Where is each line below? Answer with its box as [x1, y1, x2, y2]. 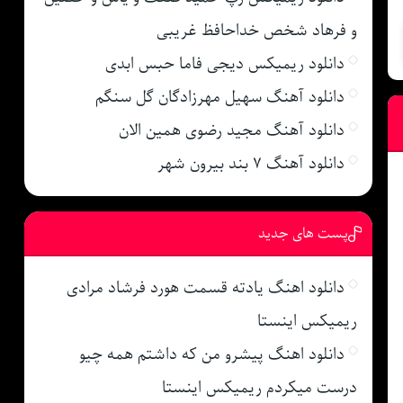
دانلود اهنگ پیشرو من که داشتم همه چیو [78, 340, 345, 368]
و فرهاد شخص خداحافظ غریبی [156, 16, 357, 44]
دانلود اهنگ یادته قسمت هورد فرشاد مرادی [66, 273, 345, 301]
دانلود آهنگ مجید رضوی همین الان [118, 116, 345, 144]
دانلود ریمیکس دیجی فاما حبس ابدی [104, 49, 345, 77]
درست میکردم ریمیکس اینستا [161, 373, 357, 401]
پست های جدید [257, 221, 348, 246]
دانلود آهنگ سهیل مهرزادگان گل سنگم [94, 83, 345, 111]
